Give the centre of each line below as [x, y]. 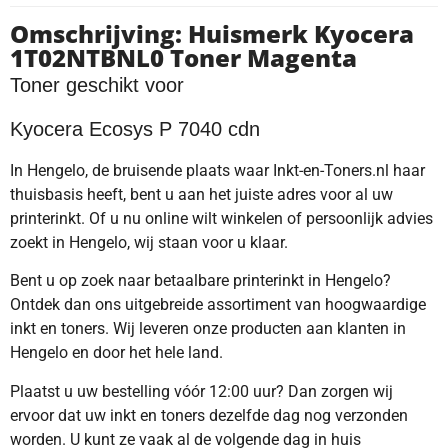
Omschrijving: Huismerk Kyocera [212, 34]
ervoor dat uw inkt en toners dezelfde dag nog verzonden [209, 415]
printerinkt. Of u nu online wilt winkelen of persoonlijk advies [221, 218]
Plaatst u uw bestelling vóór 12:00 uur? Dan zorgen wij [201, 391]
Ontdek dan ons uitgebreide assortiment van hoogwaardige [218, 305]
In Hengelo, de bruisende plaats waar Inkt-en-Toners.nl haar [217, 170]
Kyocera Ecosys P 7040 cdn [135, 129]
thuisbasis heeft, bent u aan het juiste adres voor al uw [201, 194]
